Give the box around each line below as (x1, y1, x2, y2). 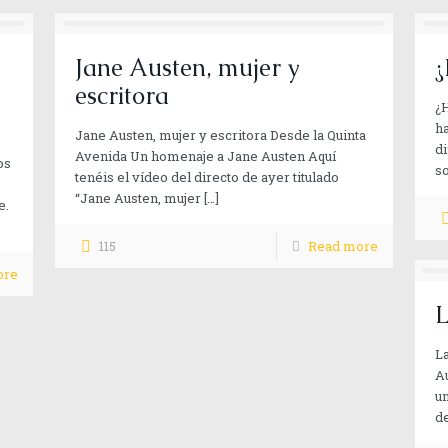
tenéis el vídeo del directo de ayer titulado (74, 168, 339, 186)
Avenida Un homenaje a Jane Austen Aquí (74, 147, 336, 165)
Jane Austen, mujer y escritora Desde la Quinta (74, 126, 366, 144)
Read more (308, 237, 379, 255)
